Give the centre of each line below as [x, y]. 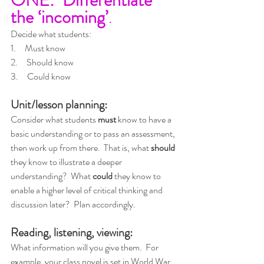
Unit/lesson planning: [59, 104]
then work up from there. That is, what [81, 147]
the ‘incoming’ [60, 17]
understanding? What [52, 176]
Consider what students [54, 119]
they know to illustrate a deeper [67, 161]
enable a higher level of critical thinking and [88, 190]
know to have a [145, 119]
